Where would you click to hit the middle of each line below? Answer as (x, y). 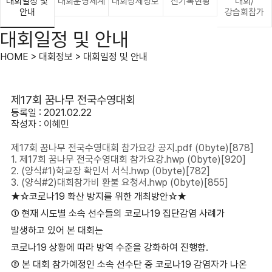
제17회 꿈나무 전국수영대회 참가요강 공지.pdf (103, 148)
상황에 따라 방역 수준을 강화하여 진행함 (127, 247)
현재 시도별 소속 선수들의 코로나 (86, 213)
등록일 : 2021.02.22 (51, 113)
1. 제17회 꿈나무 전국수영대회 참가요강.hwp (99, 159)
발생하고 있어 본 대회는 (57, 230)
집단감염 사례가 (194, 213)
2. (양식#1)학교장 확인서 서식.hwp (81, 171)
